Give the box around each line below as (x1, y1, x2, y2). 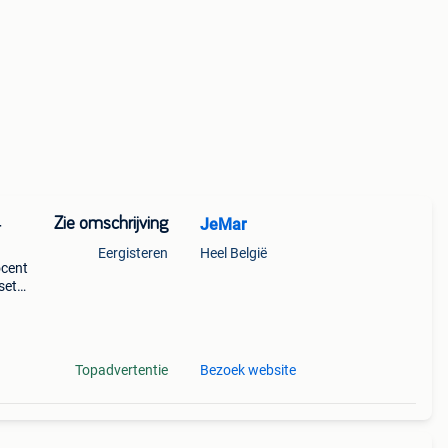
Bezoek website (199, 362, 296, 378)
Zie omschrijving (53, 215, 168, 233)
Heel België (199, 245, 267, 261)
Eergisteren (97, 245, 168, 261)
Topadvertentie (74, 362, 168, 378)
